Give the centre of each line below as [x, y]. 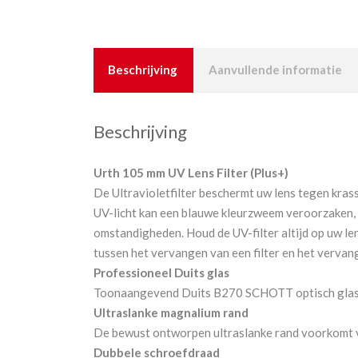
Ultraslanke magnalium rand [171, 312]
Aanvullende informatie [275, 70]
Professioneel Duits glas [161, 272]
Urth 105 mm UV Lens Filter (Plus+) [191, 172]
